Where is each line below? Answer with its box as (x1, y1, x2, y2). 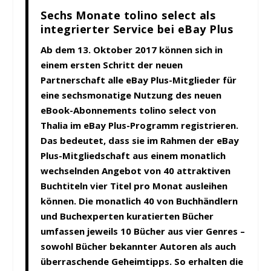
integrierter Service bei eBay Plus (41, 22, 233, 37)
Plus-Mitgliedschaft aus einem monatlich (41, 149, 226, 162)
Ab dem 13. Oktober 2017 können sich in (41, 44, 223, 56)
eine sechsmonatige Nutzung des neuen (41, 89, 222, 102)
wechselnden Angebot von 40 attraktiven (41, 165, 231, 177)
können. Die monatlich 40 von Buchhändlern (41, 195, 238, 207)
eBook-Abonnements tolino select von (41, 104, 217, 117)
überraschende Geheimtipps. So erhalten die (41, 255, 244, 268)
